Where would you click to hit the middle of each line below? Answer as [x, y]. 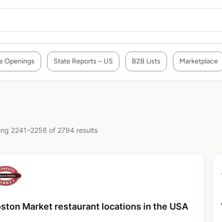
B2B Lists [146, 61]
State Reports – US [83, 61]
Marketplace [199, 61]
